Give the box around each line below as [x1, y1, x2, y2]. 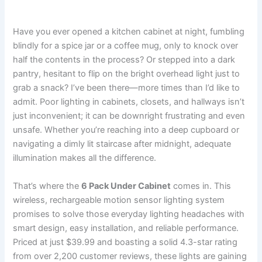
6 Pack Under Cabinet [81, 180, 171, 191]
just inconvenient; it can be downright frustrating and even [13, 111, 246, 122]
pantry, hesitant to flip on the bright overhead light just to [13, 68, 240, 80]
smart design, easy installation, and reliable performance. [13, 222, 239, 233]
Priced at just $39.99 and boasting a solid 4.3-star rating [13, 236, 238, 247]
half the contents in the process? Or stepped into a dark [13, 54, 236, 65]
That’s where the [13, 180, 82, 191]
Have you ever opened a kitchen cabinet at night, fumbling [13, 26, 245, 37]
